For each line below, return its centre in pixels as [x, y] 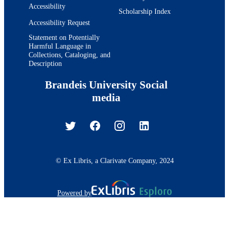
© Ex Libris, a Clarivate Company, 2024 [114, 160]
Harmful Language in [60, 46]
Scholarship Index [145, 12]
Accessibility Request [59, 23]
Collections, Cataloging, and [70, 54]
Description [45, 63]
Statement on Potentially [64, 37]
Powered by [74, 193]
